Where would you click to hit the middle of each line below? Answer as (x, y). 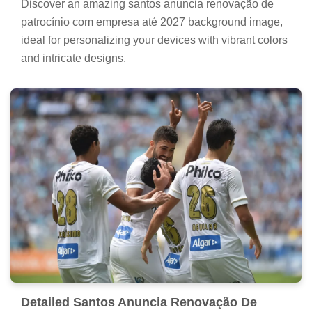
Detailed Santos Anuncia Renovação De (139, 303)
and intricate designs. (73, 58)
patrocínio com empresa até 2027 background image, (152, 22)
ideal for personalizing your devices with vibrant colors (154, 40)
